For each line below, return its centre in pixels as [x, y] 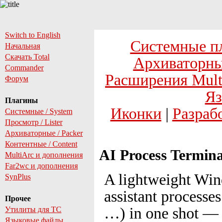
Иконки [136, 114]
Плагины [22, 100]
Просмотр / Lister [34, 122]
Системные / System [39, 111]
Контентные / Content [41, 144]
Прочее [18, 198]
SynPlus [18, 177]
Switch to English [33, 35]
